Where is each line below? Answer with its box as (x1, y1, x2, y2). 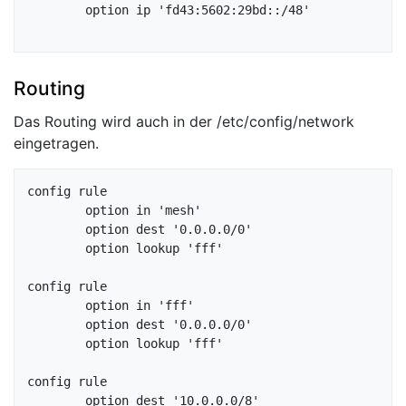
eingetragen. (14, 133, 99, 152)
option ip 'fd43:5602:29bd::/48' (27, 3, 85, 18)
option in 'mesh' (27, 202, 85, 217)
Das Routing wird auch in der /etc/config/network (14, 111, 354, 130)
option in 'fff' (27, 297, 85, 313)
